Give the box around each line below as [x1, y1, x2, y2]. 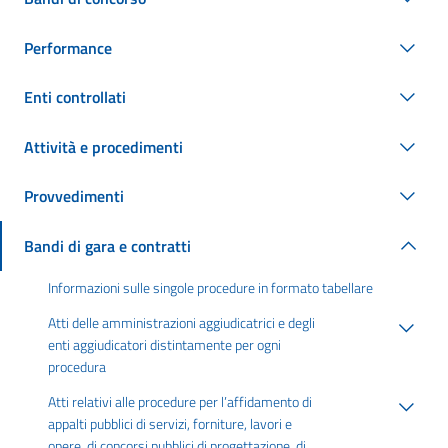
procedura [48, 355, 106, 378]
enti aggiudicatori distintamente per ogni [48, 333, 281, 356]
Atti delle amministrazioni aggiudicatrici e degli [48, 311, 315, 334]
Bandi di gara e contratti [24, 233, 191, 258]
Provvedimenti [24, 184, 124, 209]
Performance [24, 35, 112, 60]
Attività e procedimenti [24, 134, 183, 159]
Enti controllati [24, 85, 126, 110]
